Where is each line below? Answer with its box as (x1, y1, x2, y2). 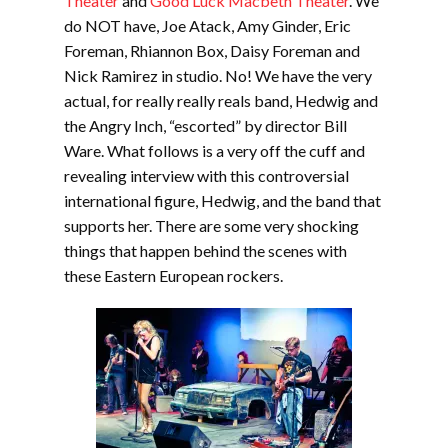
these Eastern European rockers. (64, 266, 283, 285)
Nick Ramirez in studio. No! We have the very (64, 66, 372, 85)
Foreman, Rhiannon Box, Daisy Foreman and (64, 41, 360, 60)
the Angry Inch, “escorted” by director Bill (64, 116, 347, 135)
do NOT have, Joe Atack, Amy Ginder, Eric (64, 16, 351, 35)
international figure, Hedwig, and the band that (64, 191, 381, 210)
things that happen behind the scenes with (64, 241, 347, 260)
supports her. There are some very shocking (64, 216, 359, 235)
